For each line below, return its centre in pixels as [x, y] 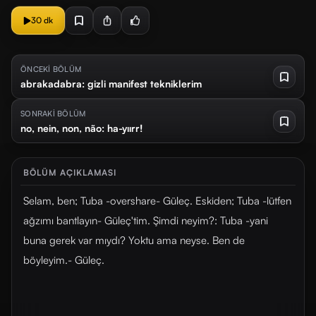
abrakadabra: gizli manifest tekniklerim [111, 84]
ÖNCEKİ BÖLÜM [51, 69]
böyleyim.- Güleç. [64, 260]
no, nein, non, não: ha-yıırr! [82, 128]
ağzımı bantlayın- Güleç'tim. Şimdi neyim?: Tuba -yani [146, 220]
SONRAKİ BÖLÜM [53, 114]
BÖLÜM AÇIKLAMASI [70, 172]
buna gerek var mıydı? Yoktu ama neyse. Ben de [134, 240]
